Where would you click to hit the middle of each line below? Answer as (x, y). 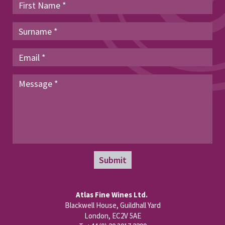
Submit (113, 160)
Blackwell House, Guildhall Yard (113, 205)
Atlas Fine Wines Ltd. (113, 195)
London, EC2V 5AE (113, 216)
